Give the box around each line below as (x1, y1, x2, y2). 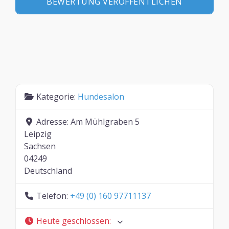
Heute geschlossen (36, 215, 109, 227)
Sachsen (24, 141, 56, 152)
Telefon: (36, 190, 70, 202)
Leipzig (24, 128, 52, 140)
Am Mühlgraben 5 (71, 116, 140, 128)
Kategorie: (36, 91, 78, 103)
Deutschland (24, 165, 72, 177)
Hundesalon (78, 91, 124, 103)
